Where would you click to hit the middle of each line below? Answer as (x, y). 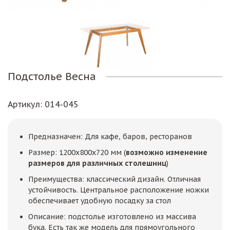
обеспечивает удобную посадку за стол (100, 201)
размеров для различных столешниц (97, 164)
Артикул (24, 104)
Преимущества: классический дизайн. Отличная (114, 179)
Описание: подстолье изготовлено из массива (112, 217)
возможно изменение (167, 153)
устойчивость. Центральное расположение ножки (119, 190)
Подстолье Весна (52, 77)
